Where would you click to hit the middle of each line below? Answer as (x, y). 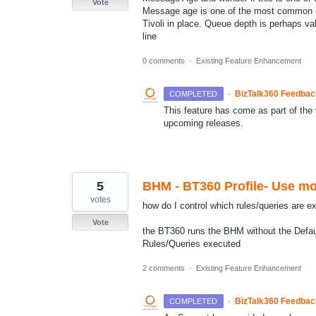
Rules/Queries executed (192, 243)
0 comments (164, 60)
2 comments (164, 268)
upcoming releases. (203, 123)
